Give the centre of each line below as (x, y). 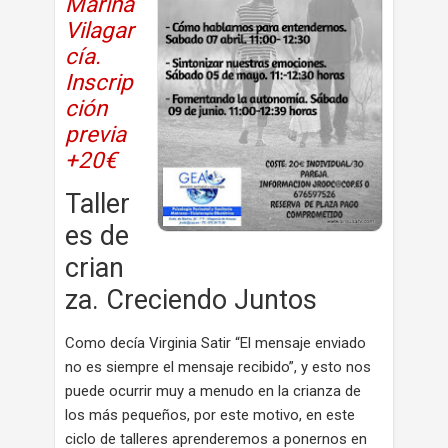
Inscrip (99, 82)
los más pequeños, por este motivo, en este (210, 415)
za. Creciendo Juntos (194, 300)
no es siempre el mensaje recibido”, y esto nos (218, 367)
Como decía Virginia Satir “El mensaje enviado (215, 343)
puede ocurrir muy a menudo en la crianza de (213, 391)
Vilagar (99, 30)
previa (98, 134)
